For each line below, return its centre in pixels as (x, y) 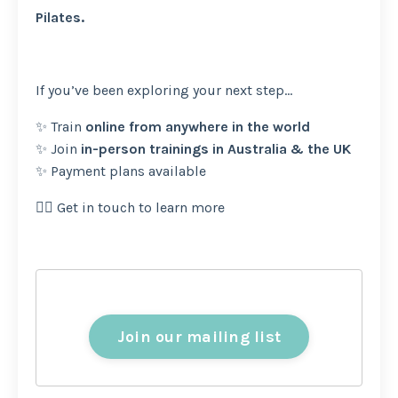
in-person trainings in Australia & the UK (216, 149)
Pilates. (60, 18)
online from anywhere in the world (198, 127)
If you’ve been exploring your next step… (164, 91)
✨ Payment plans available (121, 171)
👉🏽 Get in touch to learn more (130, 208)
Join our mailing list (199, 336)
